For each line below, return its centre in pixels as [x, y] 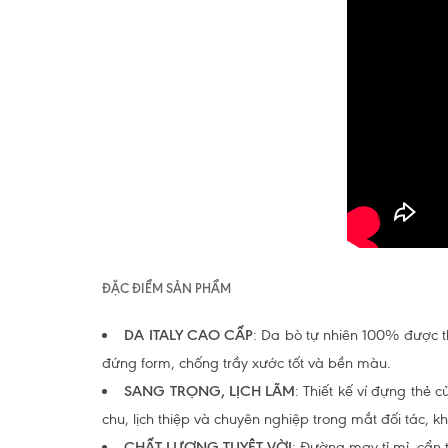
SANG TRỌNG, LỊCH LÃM [210, 391]
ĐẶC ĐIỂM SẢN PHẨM [166, 288]
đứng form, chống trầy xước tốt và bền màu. [246, 363]
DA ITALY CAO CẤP [189, 335]
